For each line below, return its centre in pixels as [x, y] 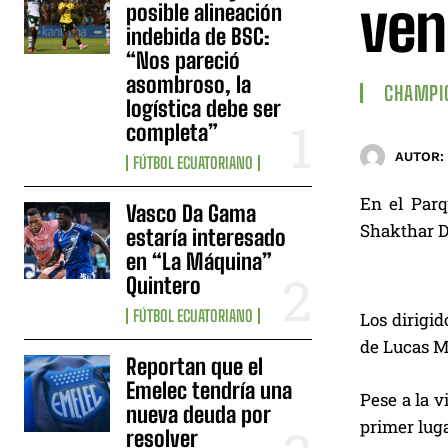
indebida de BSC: [198, 36]
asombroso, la [189, 84]
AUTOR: [419, 157]
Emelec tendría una [209, 390]
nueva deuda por [199, 414]
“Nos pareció [183, 60]
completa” [172, 132]
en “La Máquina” [199, 261]
